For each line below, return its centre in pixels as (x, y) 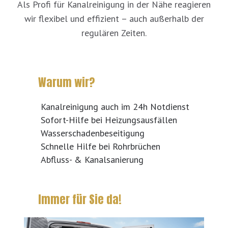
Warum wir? (66, 82)
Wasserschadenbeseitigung (92, 133)
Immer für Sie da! (80, 199)
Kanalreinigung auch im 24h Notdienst (115, 107)
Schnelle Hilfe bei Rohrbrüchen (100, 147)
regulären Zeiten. (114, 33)
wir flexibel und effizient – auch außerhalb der (114, 19)
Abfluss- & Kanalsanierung (92, 160)
